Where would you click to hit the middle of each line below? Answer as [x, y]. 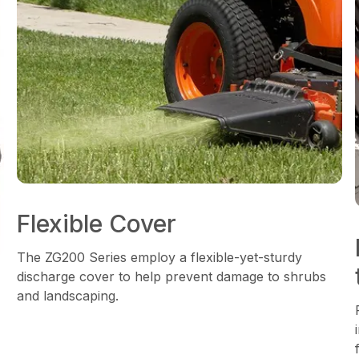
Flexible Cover [97, 224]
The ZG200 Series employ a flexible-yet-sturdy [160, 258]
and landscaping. [68, 296]
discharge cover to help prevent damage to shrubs [172, 277]
